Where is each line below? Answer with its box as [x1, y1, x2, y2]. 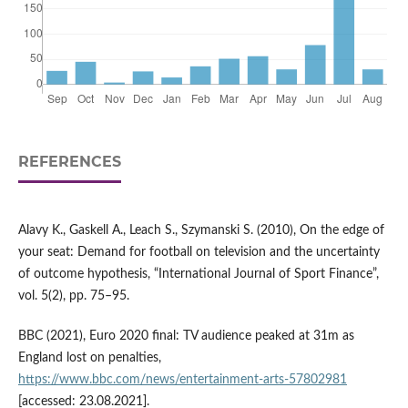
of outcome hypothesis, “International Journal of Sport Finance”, [17, 267, 379, 280]
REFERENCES [17, 152, 121, 170]
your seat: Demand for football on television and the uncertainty [17, 245, 380, 259]
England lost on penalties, [17, 351, 161, 364]
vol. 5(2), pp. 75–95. [17, 289, 129, 302]
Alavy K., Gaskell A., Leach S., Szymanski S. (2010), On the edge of [17, 223, 384, 237]
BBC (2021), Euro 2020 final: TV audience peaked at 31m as [17, 329, 354, 342]
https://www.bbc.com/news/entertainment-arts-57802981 [17, 372, 347, 386]
